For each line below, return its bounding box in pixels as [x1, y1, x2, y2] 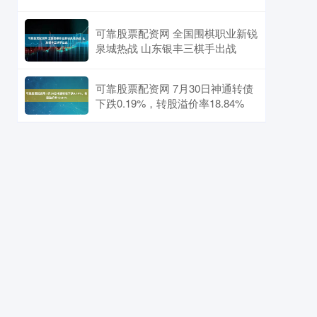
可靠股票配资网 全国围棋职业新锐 [96, 25, 258, 40]
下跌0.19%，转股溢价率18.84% [96, 96, 244, 111]
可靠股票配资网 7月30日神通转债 [96, 81, 253, 96]
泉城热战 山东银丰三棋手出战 [96, 40, 236, 55]
